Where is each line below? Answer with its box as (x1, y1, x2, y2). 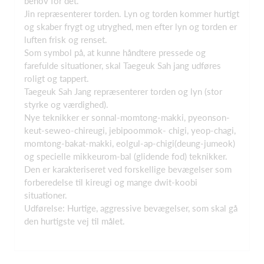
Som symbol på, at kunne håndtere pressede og (24, 47, 206, 58)
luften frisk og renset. (24, 34, 107, 45)
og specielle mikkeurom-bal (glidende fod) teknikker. (24, 151, 227, 161)
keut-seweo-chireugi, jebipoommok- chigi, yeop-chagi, (24, 125, 236, 136)
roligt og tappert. (24, 73, 89, 84)
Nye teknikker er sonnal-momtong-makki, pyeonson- (24, 112, 230, 123)
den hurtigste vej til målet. (24, 216, 125, 226)
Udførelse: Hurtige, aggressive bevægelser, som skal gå (24, 203, 237, 213)
